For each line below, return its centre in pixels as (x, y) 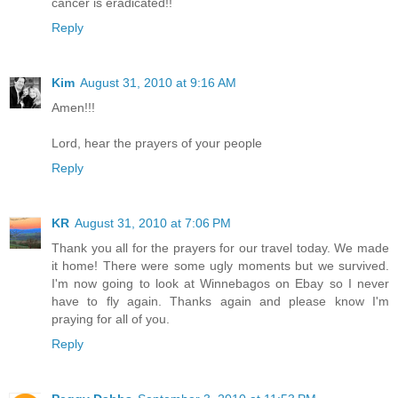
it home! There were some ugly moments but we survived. (220, 266)
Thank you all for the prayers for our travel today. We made (220, 248)
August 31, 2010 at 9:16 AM (158, 83)
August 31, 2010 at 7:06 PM (153, 223)
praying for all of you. (111, 319)
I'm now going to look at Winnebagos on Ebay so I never (220, 284)
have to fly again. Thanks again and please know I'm (220, 302)
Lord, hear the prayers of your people (157, 143)
